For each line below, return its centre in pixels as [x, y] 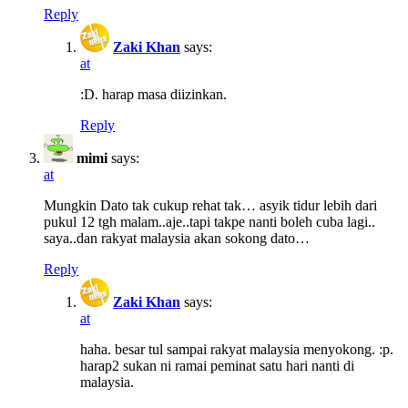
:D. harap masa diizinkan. [153, 95]
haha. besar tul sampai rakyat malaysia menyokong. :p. [237, 350]
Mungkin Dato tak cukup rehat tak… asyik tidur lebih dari [210, 206]
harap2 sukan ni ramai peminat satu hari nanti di [217, 366]
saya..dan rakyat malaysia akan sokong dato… [177, 239]
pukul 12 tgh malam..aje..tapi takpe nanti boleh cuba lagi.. [209, 222]
